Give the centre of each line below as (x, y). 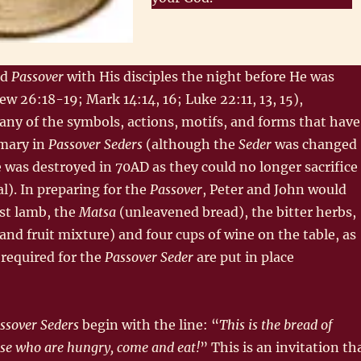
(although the (190, 145)
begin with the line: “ (149, 325)
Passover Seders (95, 145)
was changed (315, 145)
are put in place (243, 257)
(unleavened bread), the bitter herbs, (237, 212)
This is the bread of (275, 325)
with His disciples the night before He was (199, 77)
